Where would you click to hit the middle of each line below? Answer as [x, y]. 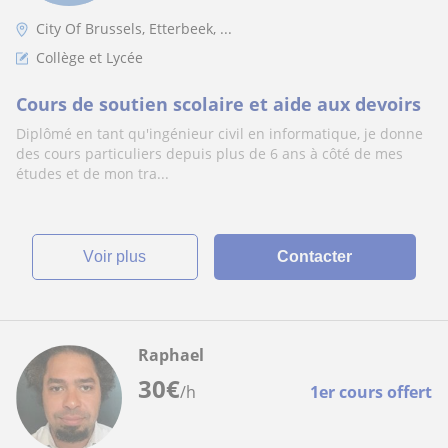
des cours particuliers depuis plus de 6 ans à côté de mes [209, 153]
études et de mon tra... [92, 173]
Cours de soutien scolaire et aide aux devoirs [218, 104]
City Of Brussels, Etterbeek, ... [134, 28]
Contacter [315, 256]
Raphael [171, 355]
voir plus [120, 256]
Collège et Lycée [89, 57]
